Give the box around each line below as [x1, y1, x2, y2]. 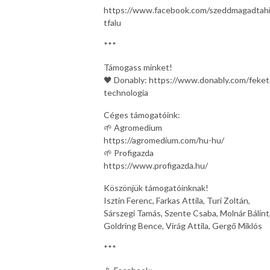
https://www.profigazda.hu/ [104, 160, 208, 171]
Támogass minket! [104, 61, 172, 72]
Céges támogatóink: [104, 109, 182, 120]
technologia [104, 87, 148, 98]
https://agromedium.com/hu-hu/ [104, 134, 224, 145]
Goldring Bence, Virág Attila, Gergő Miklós [104, 220, 262, 231]
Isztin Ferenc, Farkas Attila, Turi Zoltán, [104, 195, 250, 206]
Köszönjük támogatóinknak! [104, 182, 209, 193]
